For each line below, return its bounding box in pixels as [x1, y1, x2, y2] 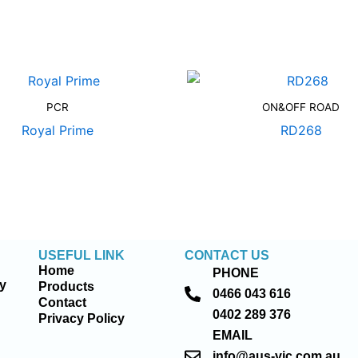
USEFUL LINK [38, 249, 125, 263]
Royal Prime [21, 122, 93, 139]
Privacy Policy [38, 312, 125, 326]
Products [38, 280, 95, 294]
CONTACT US [185, 249, 270, 263]
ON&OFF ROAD [262, 101, 340, 114]
